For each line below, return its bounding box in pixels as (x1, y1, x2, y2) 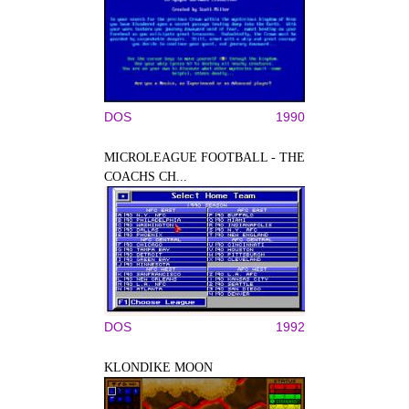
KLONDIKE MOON (104, 361, 213, 374)
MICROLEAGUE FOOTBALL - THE (104, 151, 305, 164)
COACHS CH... (104, 170, 187, 184)
